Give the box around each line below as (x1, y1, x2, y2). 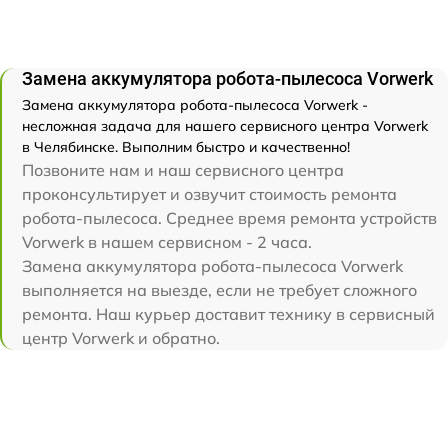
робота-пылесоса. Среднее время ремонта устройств (22, 208, 437, 229)
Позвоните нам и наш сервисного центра (22, 160, 344, 181)
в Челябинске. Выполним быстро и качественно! (22, 138, 350, 157)
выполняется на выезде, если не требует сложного (22, 280, 417, 301)
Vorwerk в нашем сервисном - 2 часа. (22, 232, 312, 253)
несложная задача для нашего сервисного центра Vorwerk (22, 117, 428, 136)
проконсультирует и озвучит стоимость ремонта (22, 184, 397, 205)
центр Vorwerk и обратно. (22, 328, 220, 349)
